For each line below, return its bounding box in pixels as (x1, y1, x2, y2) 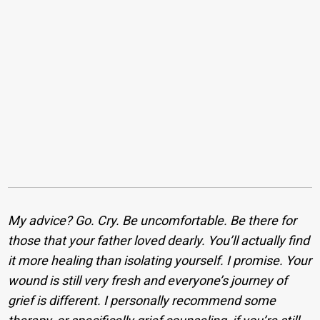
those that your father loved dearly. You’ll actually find (8, 232, 310, 248)
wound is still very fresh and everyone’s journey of (8, 272, 288, 288)
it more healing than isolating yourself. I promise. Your (8, 252, 312, 268)
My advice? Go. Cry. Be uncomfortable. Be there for (8, 212, 297, 228)
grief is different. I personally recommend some (8, 292, 276, 308)
